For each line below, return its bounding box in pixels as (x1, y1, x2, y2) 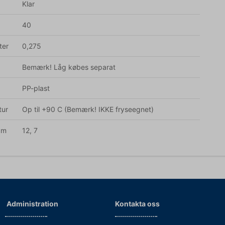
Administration (5, 199, 58, 208)
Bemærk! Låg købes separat (22, 63, 116, 72)
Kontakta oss (115, 199, 160, 208)
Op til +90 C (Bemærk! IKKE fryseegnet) (22, 105, 154, 114)
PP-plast (22, 84, 50, 93)
